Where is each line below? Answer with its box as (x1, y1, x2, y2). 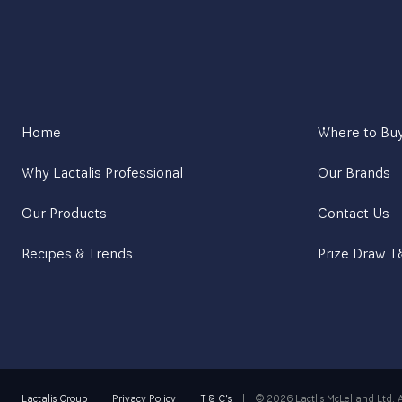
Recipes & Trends (22, 244, 133, 262)
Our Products (22, 204, 107, 222)
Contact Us (318, 204, 389, 222)
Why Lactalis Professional (22, 163, 183, 181)
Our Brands (318, 163, 390, 181)
